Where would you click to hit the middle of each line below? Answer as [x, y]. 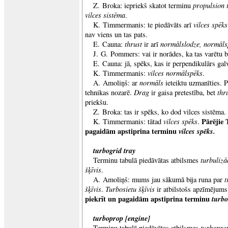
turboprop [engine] [122, 218]
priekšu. [97, 102]
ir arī [151, 44]
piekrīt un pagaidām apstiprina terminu [148, 199]
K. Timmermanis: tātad [128, 121]
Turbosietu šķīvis [130, 189]
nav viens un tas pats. [116, 34]
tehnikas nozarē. [109, 92]
